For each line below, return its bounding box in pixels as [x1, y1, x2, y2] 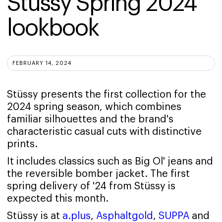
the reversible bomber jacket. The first [7, 169, 190, 179]
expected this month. [7, 194, 109, 204]
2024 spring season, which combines [7, 102, 181, 112]
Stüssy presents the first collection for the [7, 90, 206, 100]
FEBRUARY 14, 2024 [12, 60, 71, 66]
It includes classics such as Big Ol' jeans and [7, 157, 213, 167]
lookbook [7, 17, 99, 40]
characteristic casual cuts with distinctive [7, 127, 202, 137]
